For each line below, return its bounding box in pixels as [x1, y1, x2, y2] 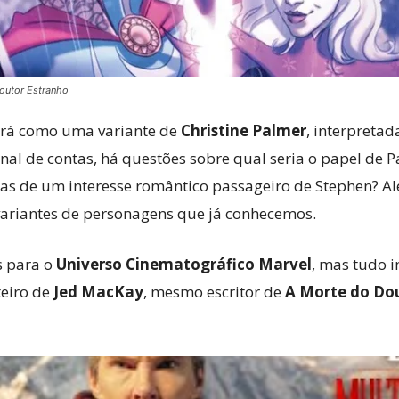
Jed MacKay [53, 281, 143, 302]
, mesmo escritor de [143, 281, 285, 302]
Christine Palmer [181, 120, 306, 141]
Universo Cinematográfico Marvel [56, 254, 312, 274]
